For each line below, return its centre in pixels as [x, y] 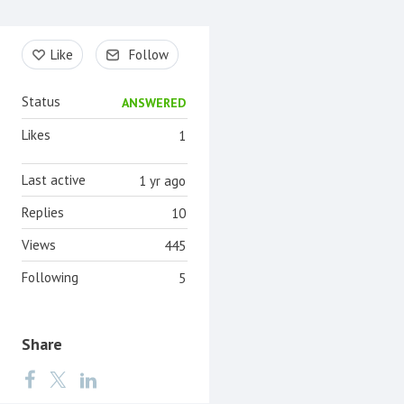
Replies [43, 212]
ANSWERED [154, 102]
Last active [54, 179]
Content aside [65, 44]
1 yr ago [162, 180]
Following [50, 277]
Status [41, 101]
